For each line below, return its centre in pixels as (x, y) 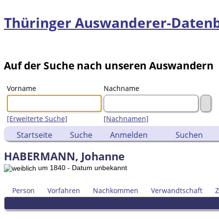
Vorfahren (64, 190)
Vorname (22, 88)
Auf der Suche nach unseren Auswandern (109, 65)
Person (23, 190)
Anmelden (129, 135)
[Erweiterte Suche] (37, 119)
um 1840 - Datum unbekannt (82, 168)
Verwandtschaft (177, 190)
